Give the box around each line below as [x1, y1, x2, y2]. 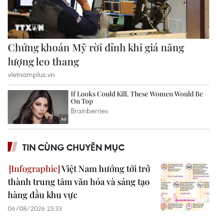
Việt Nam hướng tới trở [60, 163, 150, 175]
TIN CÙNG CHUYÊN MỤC [22, 141, 124, 154]
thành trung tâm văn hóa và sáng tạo [8, 176, 150, 188]
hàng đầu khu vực [8, 189, 77, 201]
